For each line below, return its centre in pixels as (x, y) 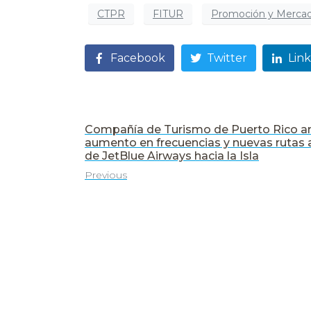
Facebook (138, 58)
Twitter (227, 58)
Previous (106, 175)
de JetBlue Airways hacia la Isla (172, 155)
